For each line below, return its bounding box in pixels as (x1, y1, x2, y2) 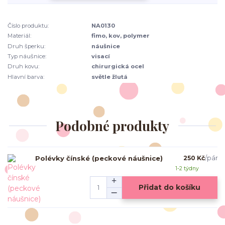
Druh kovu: (8, 63, 39, 70)
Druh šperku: (8, 42, 45, 50)
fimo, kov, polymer (91, 32, 150, 40)
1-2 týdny (175, 165, 199, 172)
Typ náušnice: (8, 53, 46, 60)
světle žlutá (91, 73, 128, 80)
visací (91, 53, 110, 60)
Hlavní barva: (8, 73, 44, 80)
